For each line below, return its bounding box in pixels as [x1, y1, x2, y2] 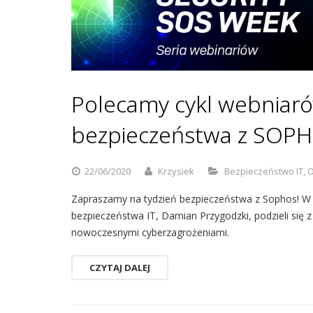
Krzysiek [158, 165, 194, 177]
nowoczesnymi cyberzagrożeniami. [71, 226, 229, 239]
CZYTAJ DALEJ [89, 261, 150, 274]
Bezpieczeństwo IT [224, 165, 303, 177]
